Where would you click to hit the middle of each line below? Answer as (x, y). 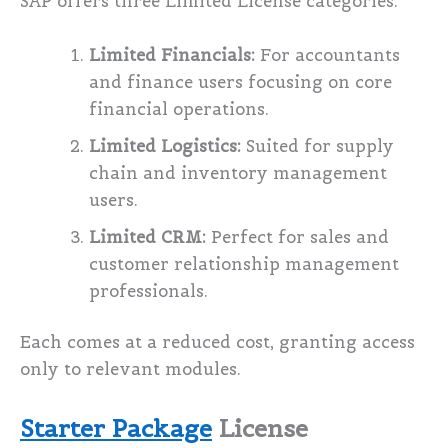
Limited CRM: (148, 237)
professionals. (149, 291)
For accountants (328, 55)
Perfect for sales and (298, 237)
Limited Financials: (172, 55)
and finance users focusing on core (241, 82)
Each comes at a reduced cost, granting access (217, 343)
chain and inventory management (238, 173)
